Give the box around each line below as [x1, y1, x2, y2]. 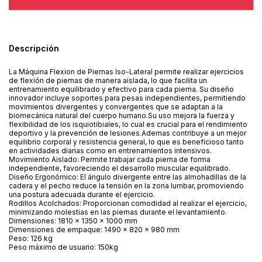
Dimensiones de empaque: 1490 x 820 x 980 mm [9, 225, 180, 234]
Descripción [9, 43, 59, 53]
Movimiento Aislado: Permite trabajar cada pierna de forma [9, 154, 211, 164]
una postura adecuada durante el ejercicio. [9, 189, 155, 199]
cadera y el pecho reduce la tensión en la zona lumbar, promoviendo [9, 181, 244, 190]
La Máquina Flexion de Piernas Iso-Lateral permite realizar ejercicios [9, 67, 244, 76]
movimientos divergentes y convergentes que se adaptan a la [9, 102, 223, 111]
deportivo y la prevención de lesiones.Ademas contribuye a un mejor [9, 128, 246, 137]
